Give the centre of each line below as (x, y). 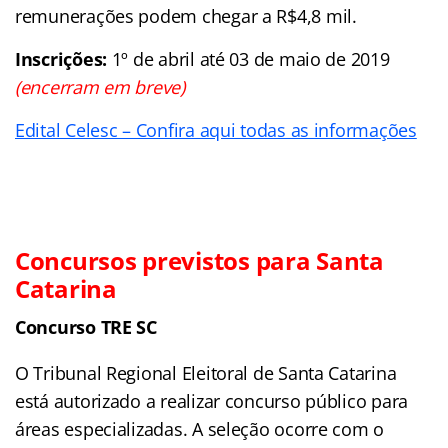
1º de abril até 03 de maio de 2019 (250, 58)
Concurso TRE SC (86, 326)
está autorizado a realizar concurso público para (212, 400)
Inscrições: (63, 58)
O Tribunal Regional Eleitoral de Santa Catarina (206, 372)
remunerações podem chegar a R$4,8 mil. (186, 15)
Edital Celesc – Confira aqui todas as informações (216, 129)
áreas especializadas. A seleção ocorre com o (200, 428)
